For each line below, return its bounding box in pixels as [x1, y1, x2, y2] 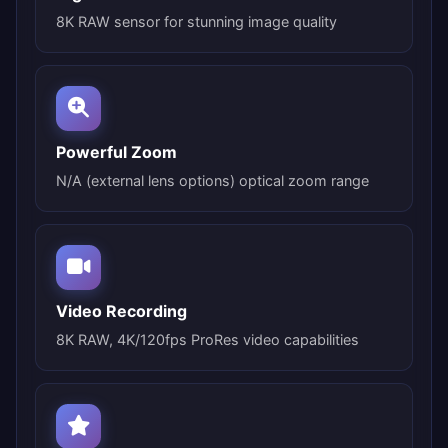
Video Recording [56, 300, 187, 321]
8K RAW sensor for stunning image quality [56, 12, 337, 30]
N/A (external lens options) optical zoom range [56, 171, 369, 189]
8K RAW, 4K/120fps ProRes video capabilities [56, 330, 359, 348]
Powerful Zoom [56, 141, 177, 162]
